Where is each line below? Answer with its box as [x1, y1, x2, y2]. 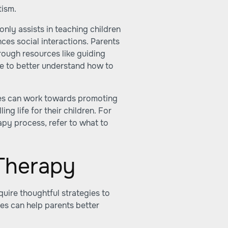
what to [79, 118, 109, 128]
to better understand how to [4, 61, 114, 71]
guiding [77, 48, 106, 59]
